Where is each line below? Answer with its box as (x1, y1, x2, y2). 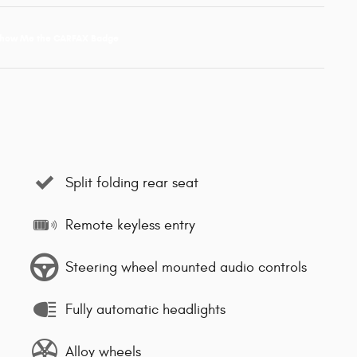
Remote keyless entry (65, 216, 195, 233)
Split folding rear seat (65, 174, 198, 191)
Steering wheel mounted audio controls (65, 258, 307, 276)
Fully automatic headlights (65, 300, 226, 318)
